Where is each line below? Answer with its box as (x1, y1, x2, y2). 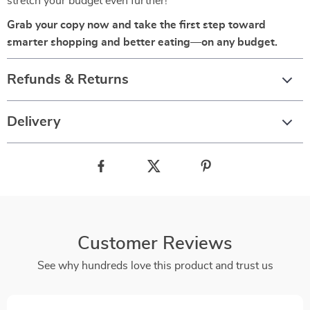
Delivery (7, 115, 61, 129)
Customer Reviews (77, 235, 232, 253)
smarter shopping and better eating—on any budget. (7, 37, 277, 48)
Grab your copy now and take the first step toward (7, 19, 266, 30)
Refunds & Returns (7, 73, 129, 86)
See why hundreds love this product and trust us (37, 260, 273, 271)
